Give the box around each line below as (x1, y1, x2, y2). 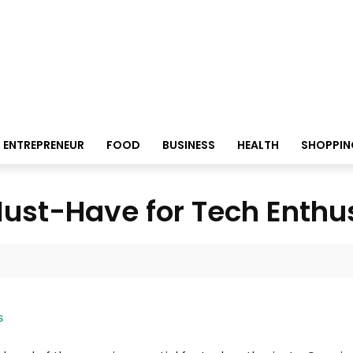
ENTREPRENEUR (2, 137, 84, 153)
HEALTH (236, 137, 279, 153)
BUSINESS (162, 137, 215, 153)
